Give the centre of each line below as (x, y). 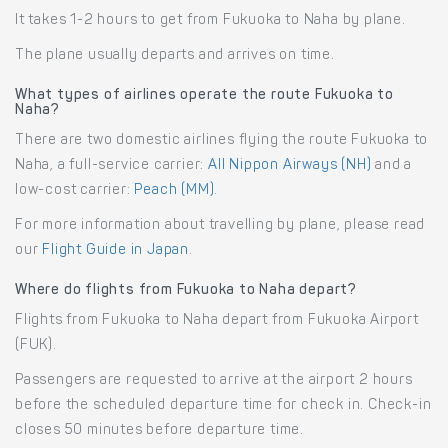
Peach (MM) (174, 191)
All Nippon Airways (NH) (290, 166)
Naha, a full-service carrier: (112, 166)
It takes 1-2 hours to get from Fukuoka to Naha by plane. (210, 21)
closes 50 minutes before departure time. (160, 431)
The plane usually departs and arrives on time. (175, 56)
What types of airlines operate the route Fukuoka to (204, 96)
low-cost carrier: (75, 191)
